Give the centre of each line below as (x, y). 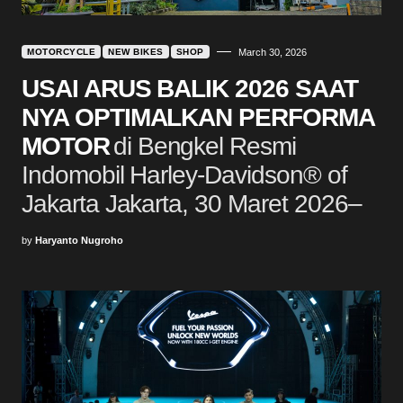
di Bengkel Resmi (204, 146)
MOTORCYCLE (61, 51)
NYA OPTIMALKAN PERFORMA (198, 117)
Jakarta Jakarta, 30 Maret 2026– (192, 203)
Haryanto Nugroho (79, 240)
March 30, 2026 (272, 52)
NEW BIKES (136, 51)
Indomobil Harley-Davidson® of (184, 175)
